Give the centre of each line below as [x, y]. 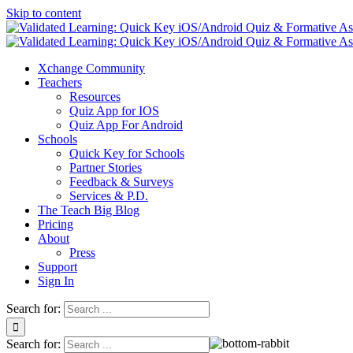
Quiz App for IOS [114, 111]
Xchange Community [91, 68]
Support [58, 267]
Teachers [60, 82]
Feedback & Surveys [121, 182]
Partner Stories [106, 167]
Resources [95, 97]
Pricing [56, 224]
